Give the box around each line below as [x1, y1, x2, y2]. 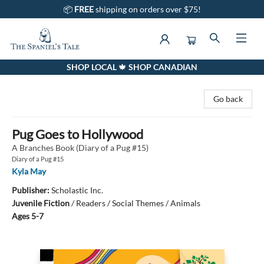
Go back [213, 94, 243, 104]
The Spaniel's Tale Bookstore [9, 65, 111, 75]
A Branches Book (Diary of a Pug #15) [12, 143, 148, 153]
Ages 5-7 [12, 211, 44, 221]
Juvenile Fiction [12, 198, 70, 208]
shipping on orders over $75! [95, 4, 201, 14]
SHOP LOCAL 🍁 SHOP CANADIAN [67, 62, 197, 72]
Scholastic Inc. [51, 185, 103, 195]
